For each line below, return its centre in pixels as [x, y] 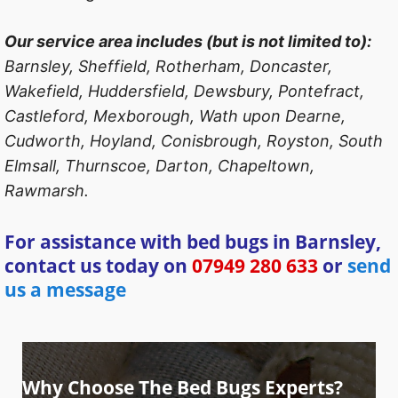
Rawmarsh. [47, 190]
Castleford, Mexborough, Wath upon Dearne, [175, 115]
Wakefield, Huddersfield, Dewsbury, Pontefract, [184, 91]
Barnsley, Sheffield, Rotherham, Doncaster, [168, 66]
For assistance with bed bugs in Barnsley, [193, 241]
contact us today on [98, 265]
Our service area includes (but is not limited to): [188, 41]
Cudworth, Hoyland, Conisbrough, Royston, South [194, 140]
